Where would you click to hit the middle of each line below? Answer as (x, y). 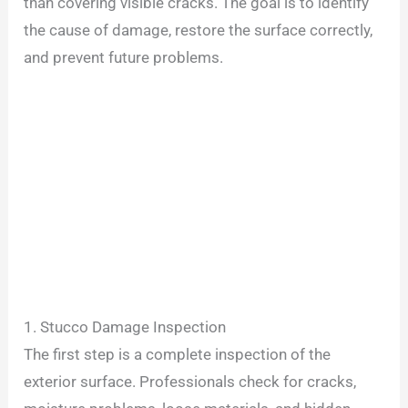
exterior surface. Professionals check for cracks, (190, 382)
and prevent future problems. (124, 58)
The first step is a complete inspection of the (178, 355)
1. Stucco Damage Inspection (125, 327)
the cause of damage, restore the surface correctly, (199, 31)
